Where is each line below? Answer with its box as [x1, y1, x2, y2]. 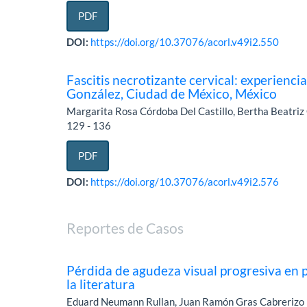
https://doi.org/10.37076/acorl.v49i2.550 [90, 36, 280, 49]
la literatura [66, 276, 136, 293]
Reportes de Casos [66, 219, 184, 237]
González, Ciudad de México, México [66, 86, 278, 102]
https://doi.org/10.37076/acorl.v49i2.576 [90, 175, 280, 188]
